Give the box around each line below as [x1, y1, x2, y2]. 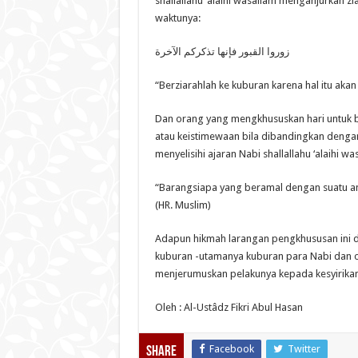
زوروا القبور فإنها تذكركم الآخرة [154, 46, 289, 58]
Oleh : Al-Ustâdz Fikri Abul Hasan [154, 301, 303, 314]
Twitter [287, 343, 320, 356]
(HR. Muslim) [154, 199, 211, 212]
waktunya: [154, 12, 201, 25]
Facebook [209, 343, 254, 356]
